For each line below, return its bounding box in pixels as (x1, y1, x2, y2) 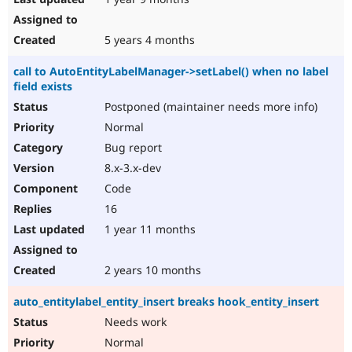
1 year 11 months (101, 222, 196, 237)
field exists (13, 79, 72, 94)
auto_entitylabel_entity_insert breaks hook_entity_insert (13, 294, 319, 310)
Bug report (101, 140, 162, 156)
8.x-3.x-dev (101, 160, 161, 176)
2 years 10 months (101, 262, 201, 278)
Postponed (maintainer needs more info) (101, 99, 317, 115)
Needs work (101, 314, 167, 330)
